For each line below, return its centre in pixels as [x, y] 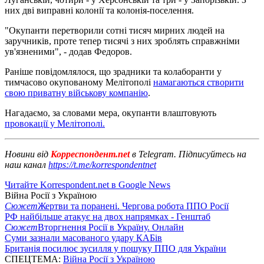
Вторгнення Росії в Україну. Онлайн [111, 227]
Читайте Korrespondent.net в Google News [88, 184]
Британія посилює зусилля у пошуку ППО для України [115, 248]
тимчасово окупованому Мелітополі [79, 82]
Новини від [27, 154]
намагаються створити [199, 82]
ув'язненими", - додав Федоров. [68, 51]
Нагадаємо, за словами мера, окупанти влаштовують [110, 113]
